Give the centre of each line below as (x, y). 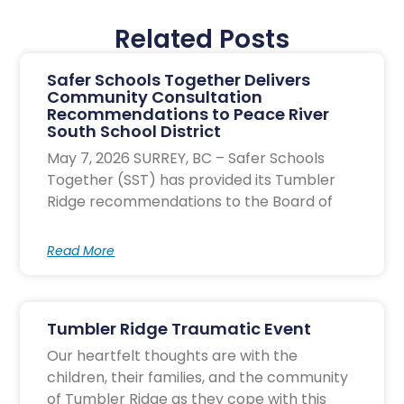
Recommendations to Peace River (188, 115)
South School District (134, 132)
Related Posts (202, 40)
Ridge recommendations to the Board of (190, 202)
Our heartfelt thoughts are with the (173, 356)
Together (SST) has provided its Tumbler (192, 180)
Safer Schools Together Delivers (179, 80)
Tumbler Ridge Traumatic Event (179, 329)
